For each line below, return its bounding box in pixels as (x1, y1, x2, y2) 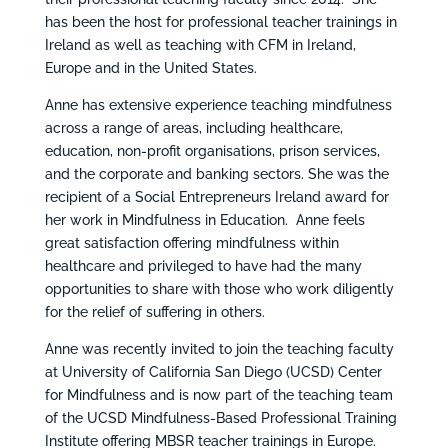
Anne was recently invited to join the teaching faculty (44, 340, 394, 357)
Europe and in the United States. (44, 59, 257, 76)
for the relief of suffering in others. (44, 303, 265, 320)
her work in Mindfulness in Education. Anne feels (44, 211, 365, 228)
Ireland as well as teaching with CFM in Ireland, (44, 36, 356, 53)
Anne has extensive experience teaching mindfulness (44, 96, 392, 113)
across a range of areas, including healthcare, (44, 119, 343, 136)
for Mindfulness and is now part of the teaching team (44, 386, 393, 403)
